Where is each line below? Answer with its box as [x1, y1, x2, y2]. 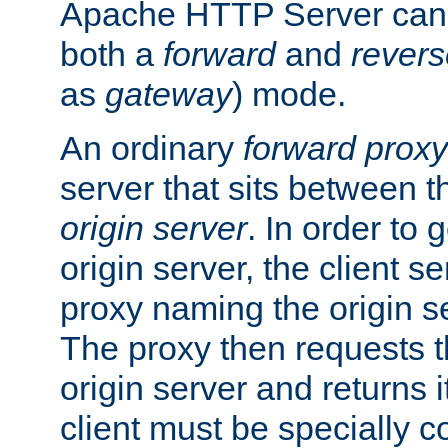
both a [60, 35, 163, 74]
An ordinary [60, 129, 243, 168]
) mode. [232, 75, 346, 114]
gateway [105, 75, 232, 114]
